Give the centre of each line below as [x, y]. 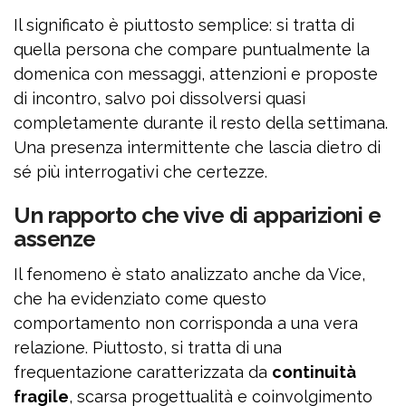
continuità [314, 372]
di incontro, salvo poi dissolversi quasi [159, 99]
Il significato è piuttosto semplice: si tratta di [184, 25]
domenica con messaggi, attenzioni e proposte [196, 74]
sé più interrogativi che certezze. [140, 172]
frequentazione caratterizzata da [143, 372]
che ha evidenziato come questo [140, 299]
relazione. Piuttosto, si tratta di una [148, 348]
